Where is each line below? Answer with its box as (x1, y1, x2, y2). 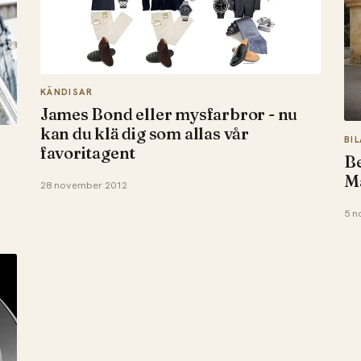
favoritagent (39, 143, 136, 164)
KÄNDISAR (39, 86, 93, 98)
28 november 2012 (39, 179, 127, 193)
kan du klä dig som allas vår (39, 123, 249, 144)
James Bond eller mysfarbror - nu (39, 104, 298, 125)
